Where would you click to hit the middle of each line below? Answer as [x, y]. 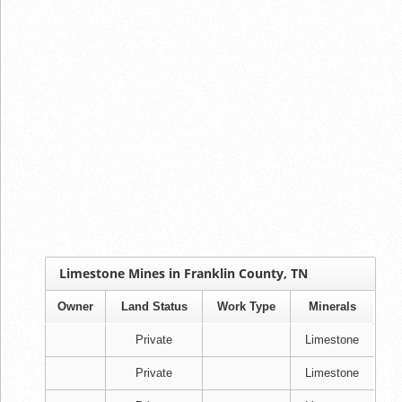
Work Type [246, 306]
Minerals [332, 306]
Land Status [154, 306]
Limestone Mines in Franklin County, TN [184, 273]
